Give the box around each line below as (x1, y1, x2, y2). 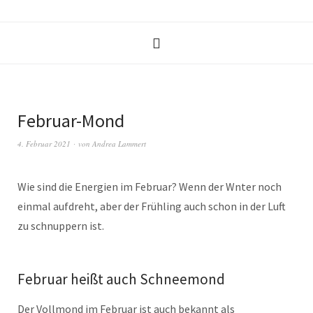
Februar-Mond (17, 109, 124, 132)
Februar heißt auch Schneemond (17, 270, 225, 289)
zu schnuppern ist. (17, 219, 104, 233)
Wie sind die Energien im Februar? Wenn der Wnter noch (17, 180, 282, 194)
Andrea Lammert (92, 138, 146, 149)
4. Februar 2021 (17, 138, 71, 149)
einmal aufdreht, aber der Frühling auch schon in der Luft (17, 199, 286, 213)
